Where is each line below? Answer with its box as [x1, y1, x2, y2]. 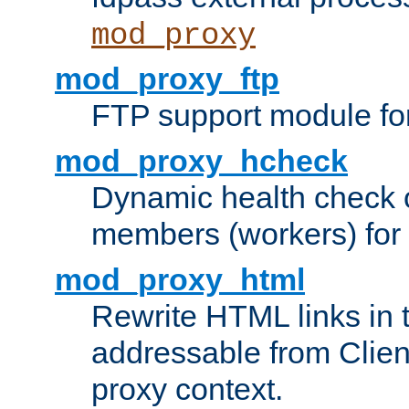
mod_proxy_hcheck [55, 143, 348, 179]
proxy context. [91, 372, 283, 407]
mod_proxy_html [55, 262, 305, 298]
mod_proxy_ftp [55, 61, 279, 97]
